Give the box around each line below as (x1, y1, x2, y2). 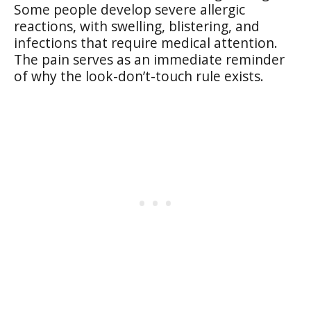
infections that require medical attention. (14, 33, 278, 52)
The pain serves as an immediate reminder (14, 49, 285, 69)
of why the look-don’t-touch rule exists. (14, 66, 264, 85)
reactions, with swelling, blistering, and (14, 16, 260, 35)
